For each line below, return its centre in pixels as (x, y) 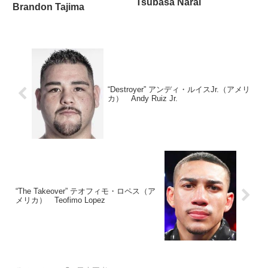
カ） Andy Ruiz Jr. (142, 98)
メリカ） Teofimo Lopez (60, 200)
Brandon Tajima (48, 7)
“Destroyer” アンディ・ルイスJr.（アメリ (179, 89)
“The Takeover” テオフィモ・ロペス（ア (86, 191)
